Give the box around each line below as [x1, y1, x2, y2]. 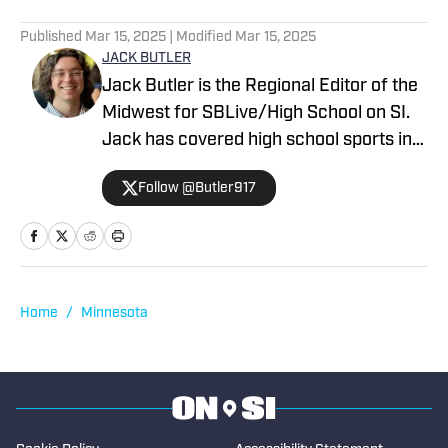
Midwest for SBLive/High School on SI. [102, 104, 410, 124]
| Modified [166, 30, 235, 46]
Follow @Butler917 [138, 180, 256, 196]
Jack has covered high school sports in [102, 131, 412, 151]
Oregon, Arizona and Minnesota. [102, 158, 356, 178]
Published [20, 30, 85, 46]
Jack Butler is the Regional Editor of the [102, 77, 418, 97]
